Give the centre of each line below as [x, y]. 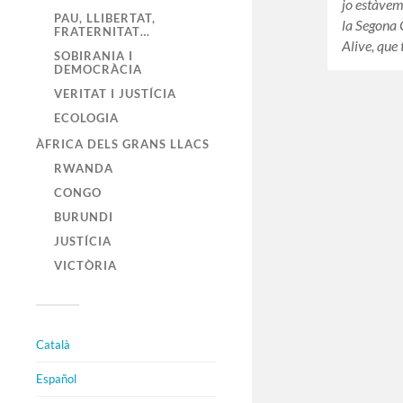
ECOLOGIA [86, 118]
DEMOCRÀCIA [98, 70]
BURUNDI [84, 217]
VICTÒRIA [85, 266]
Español [56, 379]
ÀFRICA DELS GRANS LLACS [123, 144]
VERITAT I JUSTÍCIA [115, 94]
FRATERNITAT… [102, 32]
